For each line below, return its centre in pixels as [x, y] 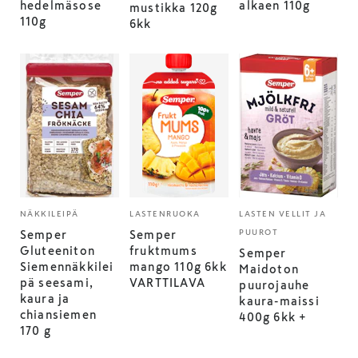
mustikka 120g [174, 8]
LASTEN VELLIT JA [283, 214]
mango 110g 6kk [178, 267]
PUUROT [259, 232]
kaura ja [45, 299]
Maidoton [269, 269]
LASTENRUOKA [165, 214]
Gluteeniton [57, 251]
